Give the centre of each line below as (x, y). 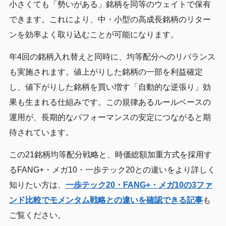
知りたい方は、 (37, 185)
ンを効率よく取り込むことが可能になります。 (94, 34)
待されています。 (41, 132)
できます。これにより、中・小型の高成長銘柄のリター (110, 19)
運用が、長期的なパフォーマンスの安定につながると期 (110, 117)
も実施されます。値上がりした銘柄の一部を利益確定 (106, 72)
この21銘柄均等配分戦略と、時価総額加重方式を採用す (110, 154)
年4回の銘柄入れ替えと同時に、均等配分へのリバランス (112, 56)
